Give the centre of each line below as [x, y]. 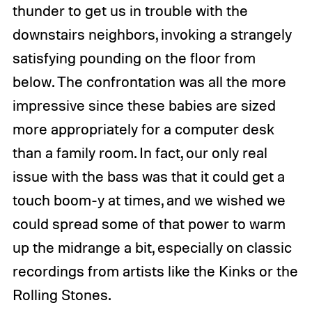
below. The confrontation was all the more [149, 82]
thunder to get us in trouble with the [130, 11]
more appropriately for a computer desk [143, 129]
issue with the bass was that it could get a [148, 177]
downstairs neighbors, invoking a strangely [152, 34]
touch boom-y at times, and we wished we [149, 200]
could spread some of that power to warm [149, 224]
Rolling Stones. [61, 295]
